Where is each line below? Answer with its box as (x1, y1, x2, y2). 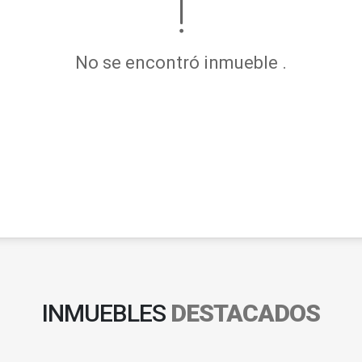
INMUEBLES (42, 299, 170, 327)
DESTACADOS (170, 299, 320, 327)
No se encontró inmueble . (75, 52, 287, 73)
